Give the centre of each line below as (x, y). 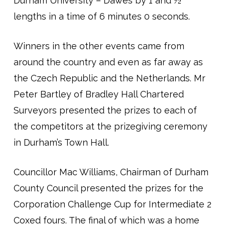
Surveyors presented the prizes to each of (105, 110)
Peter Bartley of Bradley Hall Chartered (98, 94)
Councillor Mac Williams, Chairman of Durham (111, 172)
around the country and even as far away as (108, 62)
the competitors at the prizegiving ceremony (110, 127)
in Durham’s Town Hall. (61, 143)
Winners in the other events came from (99, 46)
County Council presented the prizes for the (108, 188)
